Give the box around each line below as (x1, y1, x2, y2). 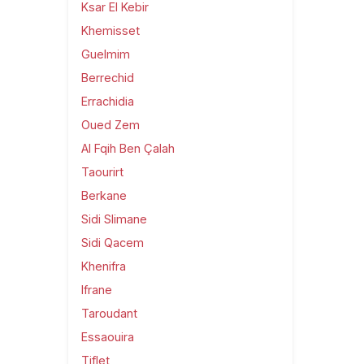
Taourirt (81, 164, 123, 179)
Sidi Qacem (81, 235, 144, 249)
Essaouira (81, 329, 134, 344)
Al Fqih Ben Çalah (81, 141, 175, 155)
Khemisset (81, 23, 140, 37)
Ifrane (81, 282, 112, 297)
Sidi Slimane (81, 211, 147, 226)
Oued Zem (81, 117, 140, 132)
